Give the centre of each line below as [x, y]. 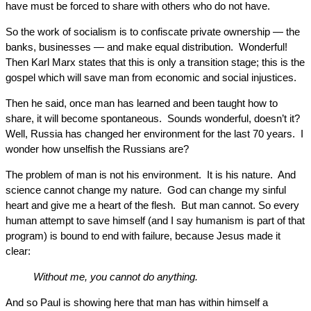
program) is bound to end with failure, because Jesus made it [143, 236]
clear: [18, 251]
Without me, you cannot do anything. [116, 277]
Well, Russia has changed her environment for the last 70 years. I [154, 134]
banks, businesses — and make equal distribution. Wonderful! [146, 47]
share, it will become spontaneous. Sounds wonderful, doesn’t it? [153, 118]
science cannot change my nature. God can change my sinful [146, 190]
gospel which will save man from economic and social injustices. [151, 77]
